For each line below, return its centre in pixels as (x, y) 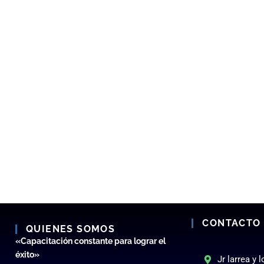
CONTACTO (232, 223)
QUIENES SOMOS (71, 229)
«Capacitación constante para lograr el (90, 241)
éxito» (27, 254)
